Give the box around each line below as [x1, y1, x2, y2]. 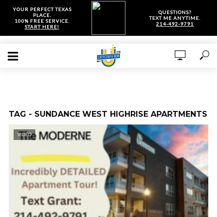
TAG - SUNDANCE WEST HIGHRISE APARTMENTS [9, 109, 207, 119]
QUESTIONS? [158, 9, 192, 15]
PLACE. [32, 12, 51, 18]
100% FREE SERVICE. [14, 18, 70, 24]
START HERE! [25, 24, 59, 30]
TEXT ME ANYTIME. [149, 15, 201, 21]
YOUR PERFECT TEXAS [12, 6, 72, 12]
